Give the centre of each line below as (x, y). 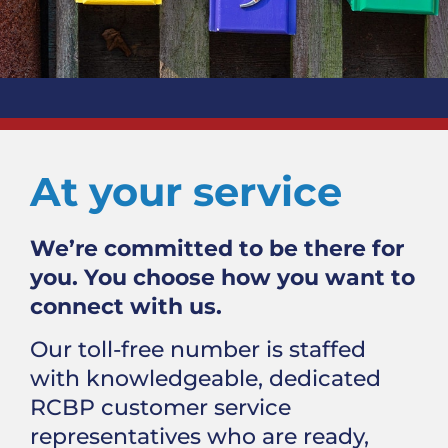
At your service (186, 191)
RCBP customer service (160, 407)
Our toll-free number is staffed (198, 349)
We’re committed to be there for (217, 248)
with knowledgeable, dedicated (205, 378)
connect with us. (126, 306)
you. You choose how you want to (222, 277)
